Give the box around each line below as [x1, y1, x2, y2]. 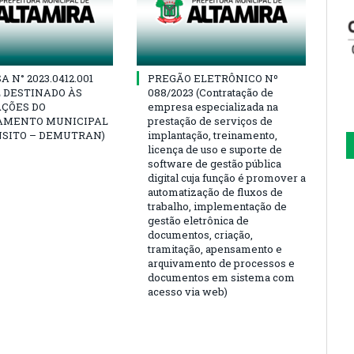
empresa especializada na [148, 99, 278, 114]
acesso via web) [148, 284, 228, 299]
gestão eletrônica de [148, 213, 249, 228]
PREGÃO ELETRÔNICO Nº [148, 70, 278, 85]
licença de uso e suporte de [148, 141, 282, 156]
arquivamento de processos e [148, 255, 295, 270]
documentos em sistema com [148, 269, 295, 284]
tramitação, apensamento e [148, 241, 282, 256]
